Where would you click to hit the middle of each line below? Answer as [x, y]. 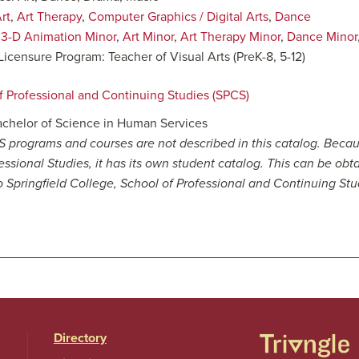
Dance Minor [322, 37]
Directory [80, 338]
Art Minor [148, 37]
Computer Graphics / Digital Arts [178, 17]
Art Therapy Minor [230, 37]
